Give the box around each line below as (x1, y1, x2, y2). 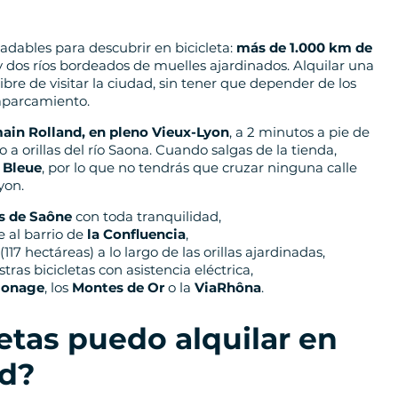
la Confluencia (87, 225, 186, 243)
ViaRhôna (195, 278, 261, 296)
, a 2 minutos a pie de (229, 123, 370, 140)
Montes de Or (72, 278, 164, 296)
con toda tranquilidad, (72, 207, 221, 225)
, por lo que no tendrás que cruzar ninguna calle (42, 158, 357, 176)
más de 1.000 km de (236, 38, 372, 56)
